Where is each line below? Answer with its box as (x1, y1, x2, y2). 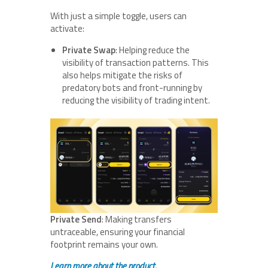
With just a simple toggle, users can (50, 9, 187, 23)
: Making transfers (102, 212, 172, 226)
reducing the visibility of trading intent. (62, 93, 210, 108)
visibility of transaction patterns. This (62, 56, 209, 70)
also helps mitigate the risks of (62, 68, 182, 83)
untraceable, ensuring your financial (50, 224, 185, 239)
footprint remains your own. (50, 237, 158, 251)
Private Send (50, 212, 102, 226)
